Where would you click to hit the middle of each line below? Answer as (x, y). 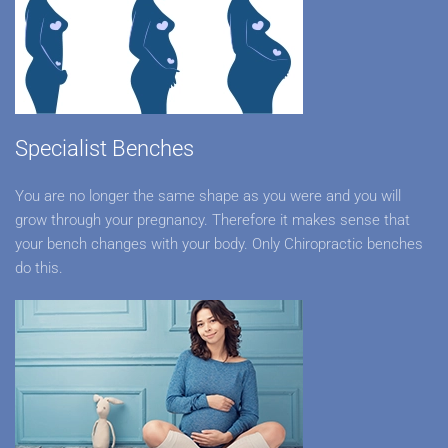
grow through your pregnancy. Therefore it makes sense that (212, 220)
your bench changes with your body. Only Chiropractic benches (219, 244)
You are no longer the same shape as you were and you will (208, 196)
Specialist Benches (104, 148)
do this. (39, 268)
